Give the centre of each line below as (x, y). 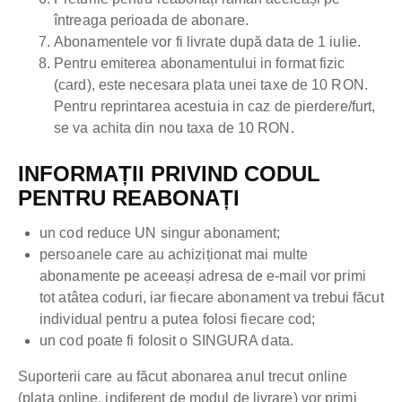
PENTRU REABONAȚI (129, 198)
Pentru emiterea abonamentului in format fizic (200, 64)
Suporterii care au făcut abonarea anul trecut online (183, 377)
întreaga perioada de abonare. (151, 21)
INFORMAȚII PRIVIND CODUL (169, 174)
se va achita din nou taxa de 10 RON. (174, 128)
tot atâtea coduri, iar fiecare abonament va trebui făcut (212, 298)
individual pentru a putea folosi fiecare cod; (178, 319)
